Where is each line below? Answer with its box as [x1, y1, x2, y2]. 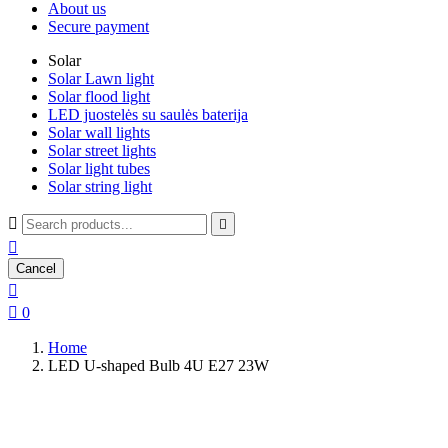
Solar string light [48, 178, 152, 195]
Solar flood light [48, 88, 150, 105]
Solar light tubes [48, 160, 150, 177]
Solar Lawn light [48, 70, 154, 87]
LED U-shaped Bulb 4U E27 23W [48, 357, 269, 374]
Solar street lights [48, 142, 156, 159]
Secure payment [48, 18, 149, 35]
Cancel [16, 261, 56, 276]
